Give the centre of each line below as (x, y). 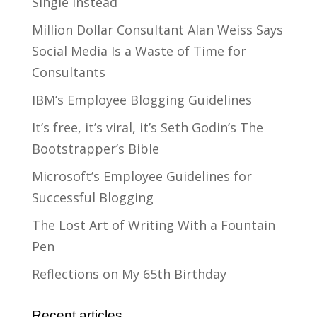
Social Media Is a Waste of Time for (139, 51)
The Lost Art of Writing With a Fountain (153, 225)
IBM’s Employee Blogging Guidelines (142, 100)
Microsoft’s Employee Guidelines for (142, 177)
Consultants (68, 73)
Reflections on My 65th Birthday (129, 274)
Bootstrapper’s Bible (95, 149)
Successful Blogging (92, 198)
